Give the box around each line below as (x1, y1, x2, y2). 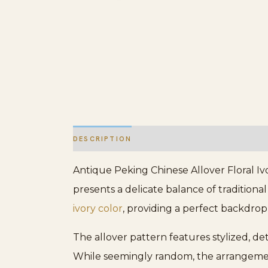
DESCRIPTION (73, 134, 132, 143)
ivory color (73, 203, 123, 215)
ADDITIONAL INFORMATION (144, 134, 260, 143)
